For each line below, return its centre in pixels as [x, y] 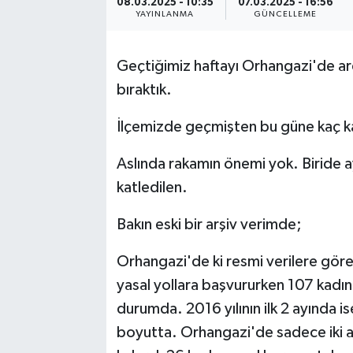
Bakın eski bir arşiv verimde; [209, 224]
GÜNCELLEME [285, 14]
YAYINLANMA [165, 14]
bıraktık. [144, 89]
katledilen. [152, 187]
